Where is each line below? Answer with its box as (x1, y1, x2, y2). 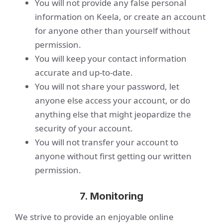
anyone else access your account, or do (35, 95, 190, 106)
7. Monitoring (80, 190, 143, 202)
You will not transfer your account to (35, 136, 178, 148)
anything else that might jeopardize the (35, 109, 191, 120)
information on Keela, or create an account (35, 11, 206, 22)
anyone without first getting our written (35, 150, 192, 162)
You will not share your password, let (35, 81, 179, 92)
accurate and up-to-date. (35, 67, 133, 78)
